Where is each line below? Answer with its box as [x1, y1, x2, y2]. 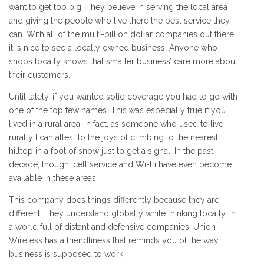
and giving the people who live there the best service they [9, 16, 230, 26]
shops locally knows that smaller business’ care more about [9, 57, 237, 67]
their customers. [9, 70, 70, 80]
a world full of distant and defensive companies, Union [9, 222, 216, 232]
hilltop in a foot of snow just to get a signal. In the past [9, 146, 213, 156]
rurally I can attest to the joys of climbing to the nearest [9, 133, 218, 143]
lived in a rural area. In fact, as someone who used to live [9, 119, 223, 129]
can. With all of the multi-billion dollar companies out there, [9, 29, 236, 39]
